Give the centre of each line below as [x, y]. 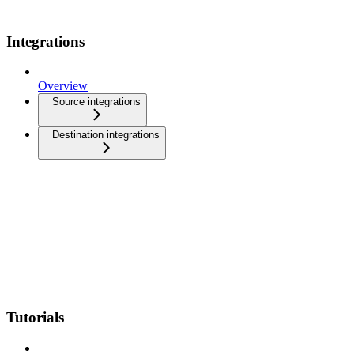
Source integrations [96, 102]
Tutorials [35, 318]
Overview [63, 86]
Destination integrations [106, 135]
